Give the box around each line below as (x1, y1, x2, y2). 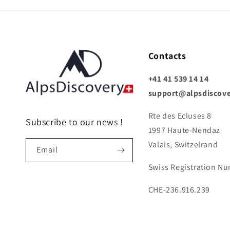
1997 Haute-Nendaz (148, 125, 220, 136)
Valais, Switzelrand (148, 139, 218, 150)
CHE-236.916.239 (148, 184, 210, 195)
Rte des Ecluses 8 (148, 110, 212, 121)
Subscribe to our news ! (26, 116, 123, 128)
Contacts (148, 50, 186, 62)
